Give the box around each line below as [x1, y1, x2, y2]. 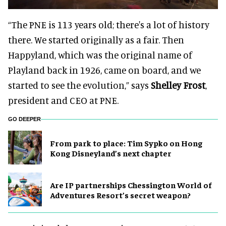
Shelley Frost [151, 79, 205, 91]
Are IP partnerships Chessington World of [50, 179, 211, 190]
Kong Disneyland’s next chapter [50, 147, 172, 158]
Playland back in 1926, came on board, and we [8, 64, 201, 76]
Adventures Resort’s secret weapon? [50, 189, 191, 200]
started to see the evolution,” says [8, 79, 151, 91]
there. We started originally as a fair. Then [8, 34, 184, 46]
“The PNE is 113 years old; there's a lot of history [8, 19, 209, 31]
